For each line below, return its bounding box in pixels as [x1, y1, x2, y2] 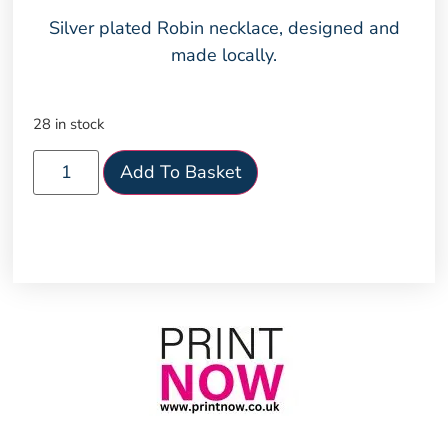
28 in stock [33, 114, 105, 135]
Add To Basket [119, 159, 241, 184]
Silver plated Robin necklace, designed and [48, 15, 400, 40]
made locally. [171, 42, 277, 67]
